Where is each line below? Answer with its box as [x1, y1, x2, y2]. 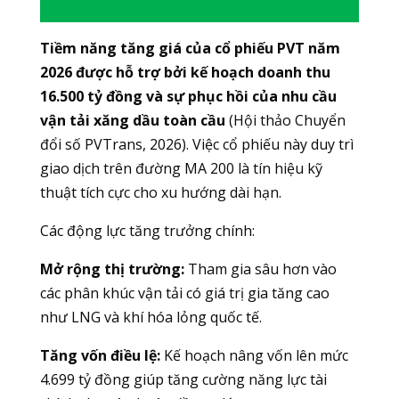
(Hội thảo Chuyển [224, 110, 346, 131]
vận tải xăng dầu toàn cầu [39, 110, 225, 131]
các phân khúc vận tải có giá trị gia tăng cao [39, 283, 330, 304]
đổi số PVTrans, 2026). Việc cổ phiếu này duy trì [39, 134, 354, 155]
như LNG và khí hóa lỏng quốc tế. [39, 307, 262, 328]
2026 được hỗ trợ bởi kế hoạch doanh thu [39, 62, 330, 83]
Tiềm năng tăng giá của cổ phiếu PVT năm [39, 38, 340, 59]
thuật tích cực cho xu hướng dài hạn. [39, 183, 281, 203]
